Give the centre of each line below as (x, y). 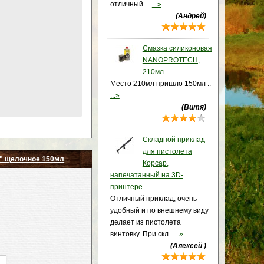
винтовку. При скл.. (142, 234)
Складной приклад (174, 140)
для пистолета (167, 151)
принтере (126, 187)
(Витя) (194, 107)
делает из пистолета (145, 222)
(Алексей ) (188, 246)
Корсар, (155, 163)
